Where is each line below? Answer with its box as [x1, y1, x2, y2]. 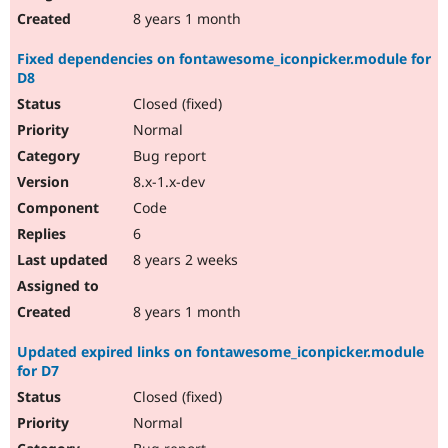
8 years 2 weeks [129, 250, 238, 270]
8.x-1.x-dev [129, 172, 205, 192]
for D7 [17, 361, 59, 381]
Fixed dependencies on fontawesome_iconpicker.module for [17, 49, 431, 69]
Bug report [129, 146, 206, 166]
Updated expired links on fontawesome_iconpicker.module [17, 342, 424, 362]
